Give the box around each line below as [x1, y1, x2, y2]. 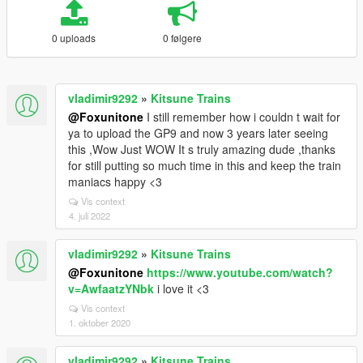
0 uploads [52, 31, 96, 45]
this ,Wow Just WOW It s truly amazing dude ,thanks [68, 141, 335, 157]
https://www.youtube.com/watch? [147, 264, 333, 280]
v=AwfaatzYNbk [68, 280, 154, 297]
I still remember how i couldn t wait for [143, 109, 340, 125]
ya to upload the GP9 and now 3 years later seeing [68, 125, 328, 141]
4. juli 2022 [69, 209, 110, 222]
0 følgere [162, 31, 202, 45]
